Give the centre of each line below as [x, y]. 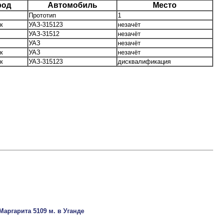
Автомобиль [72, 5]
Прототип [42, 16]
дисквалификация [144, 62]
